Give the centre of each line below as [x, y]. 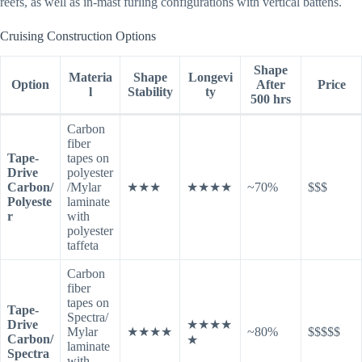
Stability [150, 92]
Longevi [210, 78]
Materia [90, 78]
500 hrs [271, 99]
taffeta [83, 246]
